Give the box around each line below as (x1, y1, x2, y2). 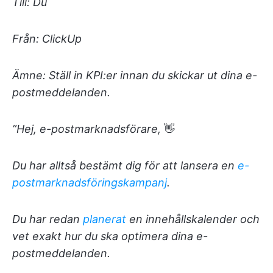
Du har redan (12, 213, 83, 225)
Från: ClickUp (12, 32, 82, 45)
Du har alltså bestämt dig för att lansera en (12, 159, 238, 172)
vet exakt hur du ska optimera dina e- (12, 230, 208, 243)
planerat (83, 213, 126, 225)
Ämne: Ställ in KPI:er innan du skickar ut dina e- (12, 69, 257, 82)
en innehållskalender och (126, 213, 260, 225)
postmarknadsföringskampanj (12, 176, 167, 189)
